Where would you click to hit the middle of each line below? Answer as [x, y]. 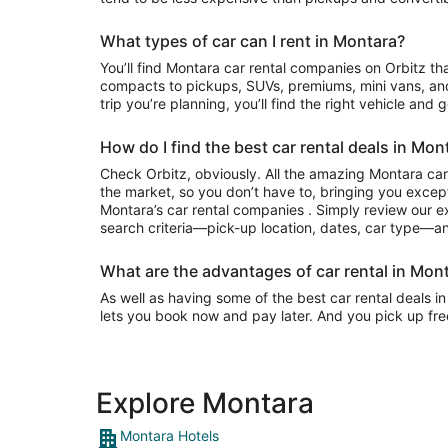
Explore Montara [205, 403]
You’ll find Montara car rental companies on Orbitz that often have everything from [133, 67]
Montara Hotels [169, 435]
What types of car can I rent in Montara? [252, 41]
